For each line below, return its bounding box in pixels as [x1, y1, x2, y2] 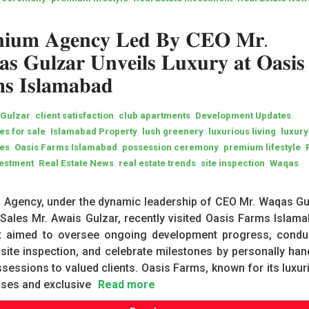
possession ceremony [122, 142, 219, 152]
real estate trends [119, 158, 197, 168]
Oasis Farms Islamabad [14, 142, 118, 152]
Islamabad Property [50, 126, 138, 137]
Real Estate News [39, 158, 114, 168]
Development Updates [195, 110, 292, 121]
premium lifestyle [223, 142, 301, 152]
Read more [98, 278, 156, 291]
